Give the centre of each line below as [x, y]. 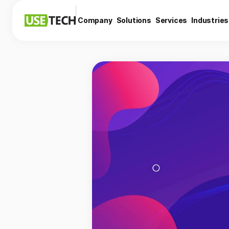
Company [95, 20]
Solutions [134, 20]
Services [171, 20]
